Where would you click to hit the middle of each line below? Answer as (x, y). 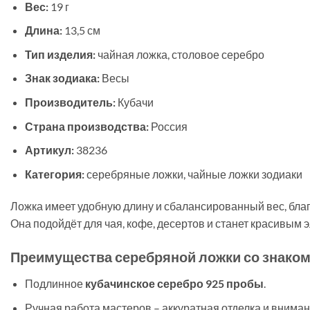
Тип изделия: (60, 54)
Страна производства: (86, 126)
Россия (168, 126)
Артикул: (49, 150)
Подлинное (55, 284)
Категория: (54, 174)
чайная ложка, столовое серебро (180, 54)
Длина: (43, 30)
